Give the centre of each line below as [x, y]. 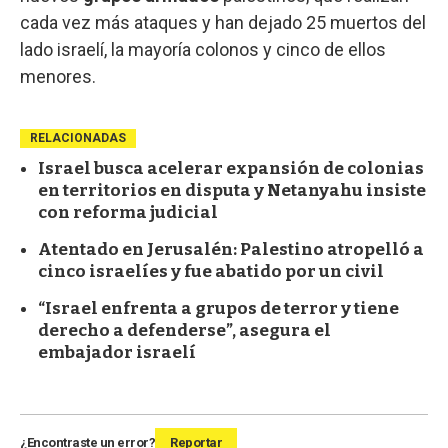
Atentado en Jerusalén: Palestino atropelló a [231, 249]
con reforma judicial [128, 212]
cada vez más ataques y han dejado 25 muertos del [223, 22]
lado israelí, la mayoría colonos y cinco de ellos [203, 49]
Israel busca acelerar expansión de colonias [231, 168]
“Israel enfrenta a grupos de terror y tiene [218, 308]
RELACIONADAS [78, 137]
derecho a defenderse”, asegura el [184, 330]
